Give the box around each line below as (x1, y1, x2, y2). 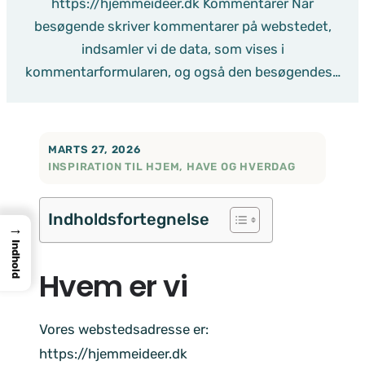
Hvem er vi (39, 265, 187, 307)
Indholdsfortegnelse (48, 209, 209, 229)
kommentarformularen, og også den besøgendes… (24, 64, 341, 81)
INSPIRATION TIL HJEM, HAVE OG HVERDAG (47, 160, 296, 173)
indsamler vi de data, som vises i (81, 41, 284, 58)
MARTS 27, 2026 (47, 143, 141, 156)
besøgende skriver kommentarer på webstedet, (33, 18, 332, 35)
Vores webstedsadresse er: (39, 321, 209, 338)
